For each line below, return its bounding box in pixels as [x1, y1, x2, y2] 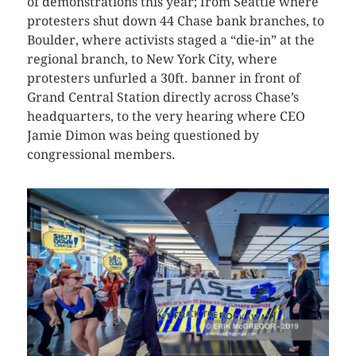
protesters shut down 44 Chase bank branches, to [26, 13, 324, 29]
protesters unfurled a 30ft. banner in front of [26, 70, 300, 86]
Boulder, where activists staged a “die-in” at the [26, 32, 315, 48]
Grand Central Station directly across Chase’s [26, 89, 299, 105]
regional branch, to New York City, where [26, 51, 277, 67]
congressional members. [26, 146, 176, 162]
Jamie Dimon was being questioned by [26, 127, 259, 143]
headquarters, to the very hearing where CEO [26, 108, 305, 124]
